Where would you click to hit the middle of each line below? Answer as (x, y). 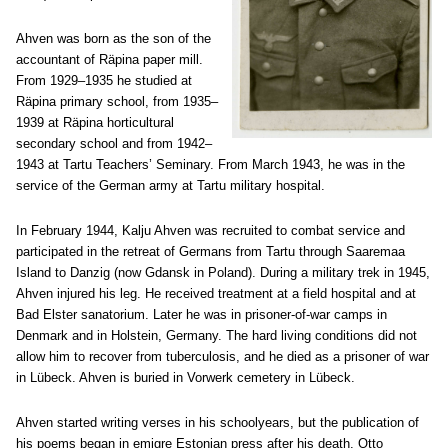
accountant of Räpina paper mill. (109, 59)
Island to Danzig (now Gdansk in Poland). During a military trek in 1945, (223, 272)
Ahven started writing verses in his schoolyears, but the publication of (217, 422)
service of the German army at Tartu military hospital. (170, 185)
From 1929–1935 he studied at (104, 80)
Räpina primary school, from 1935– (117, 101)
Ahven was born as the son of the (113, 38)
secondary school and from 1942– (114, 143)
